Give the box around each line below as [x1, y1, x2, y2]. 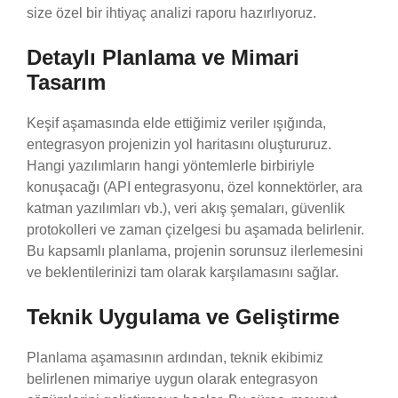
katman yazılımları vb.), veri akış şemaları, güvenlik [27, 200, 345, 216]
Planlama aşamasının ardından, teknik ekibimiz [27, 349, 323, 365]
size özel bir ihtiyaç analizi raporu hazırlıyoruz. [27, 4, 316, 20]
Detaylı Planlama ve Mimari [27, 44, 299, 69]
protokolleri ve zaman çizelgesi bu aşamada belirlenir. [27, 221, 364, 237]
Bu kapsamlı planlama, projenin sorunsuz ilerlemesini [27, 243, 363, 259]
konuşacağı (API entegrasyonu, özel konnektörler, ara [27, 179, 362, 195]
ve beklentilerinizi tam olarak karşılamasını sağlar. [27, 264, 338, 280]
